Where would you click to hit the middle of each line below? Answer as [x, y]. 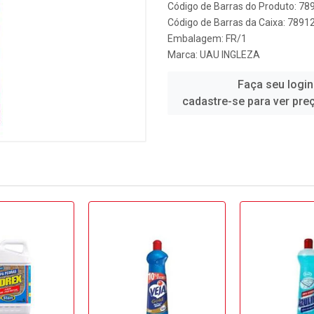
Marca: [184, 55]
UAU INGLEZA [230, 55]
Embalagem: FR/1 [207, 39]
